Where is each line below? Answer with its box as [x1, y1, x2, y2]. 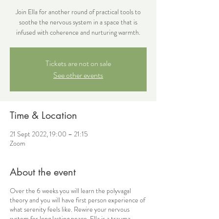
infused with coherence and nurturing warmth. [16, 27, 140, 38]
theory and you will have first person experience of [10, 195, 145, 205]
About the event [10, 166, 76, 179]
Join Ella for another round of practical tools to [16, 7, 141, 17]
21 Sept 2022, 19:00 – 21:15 [10, 129, 88, 139]
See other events [53, 69, 103, 81]
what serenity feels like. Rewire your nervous [10, 204, 130, 215]
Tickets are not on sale [45, 58, 111, 69]
